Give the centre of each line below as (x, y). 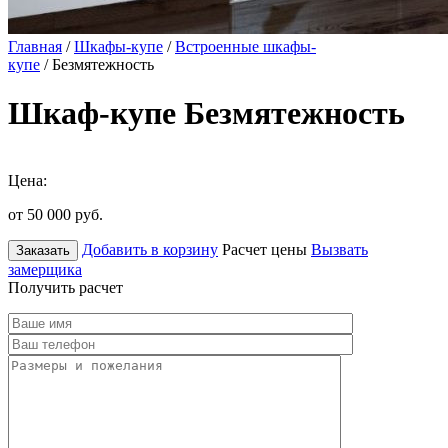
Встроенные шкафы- (245, 46)
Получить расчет (65, 287)
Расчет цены (264, 249)
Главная (35, 46)
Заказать (43, 250)
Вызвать (339, 249)
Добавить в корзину (150, 249)
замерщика (45, 269)
